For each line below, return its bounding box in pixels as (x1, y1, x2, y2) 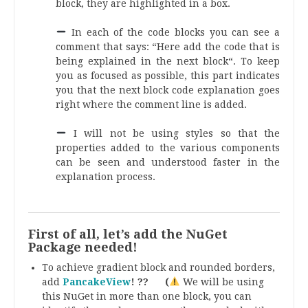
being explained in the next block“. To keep (56, 56, 280, 67)
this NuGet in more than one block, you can (42, 291, 252, 302)
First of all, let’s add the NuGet (28, 227, 228, 242)
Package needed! (28, 240, 137, 255)
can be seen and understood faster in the (56, 157, 280, 168)
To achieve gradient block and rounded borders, (42, 262, 275, 274)
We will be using (179, 276, 264, 288)
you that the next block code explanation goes (56, 85, 280, 96)
